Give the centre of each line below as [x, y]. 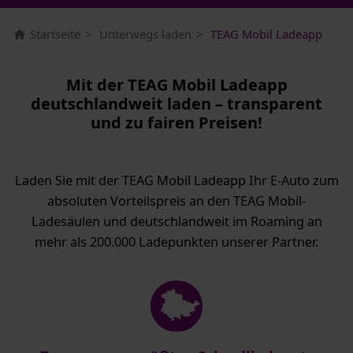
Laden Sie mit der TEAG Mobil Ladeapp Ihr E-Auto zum [176, 180]
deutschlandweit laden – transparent [176, 103]
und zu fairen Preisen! [176, 122]
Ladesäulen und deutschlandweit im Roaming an [176, 221]
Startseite [55, 33]
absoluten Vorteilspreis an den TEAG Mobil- [176, 201]
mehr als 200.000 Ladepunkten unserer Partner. [176, 242]
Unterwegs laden [145, 33]
